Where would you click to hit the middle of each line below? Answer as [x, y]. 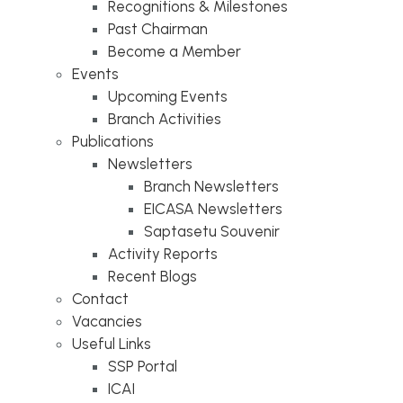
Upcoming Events [168, 96]
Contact [100, 299]
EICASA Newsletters [213, 209]
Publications [113, 141]
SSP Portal [143, 366]
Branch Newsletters [211, 186]
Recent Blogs [152, 276]
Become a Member [175, 51]
